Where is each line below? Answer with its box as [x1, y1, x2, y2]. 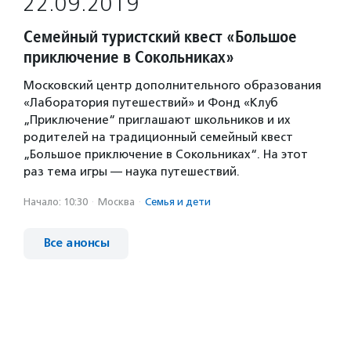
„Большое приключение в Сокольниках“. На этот [24, 147, 308, 161]
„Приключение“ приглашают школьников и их [24, 113, 291, 127]
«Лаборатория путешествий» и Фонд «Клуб [24, 96, 278, 110]
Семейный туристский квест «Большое [24, 26, 297, 47]
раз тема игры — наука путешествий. [24, 165, 240, 179]
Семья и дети [145, 196, 211, 208]
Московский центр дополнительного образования [24, 78, 321, 92]
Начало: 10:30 [24, 196, 88, 208]
